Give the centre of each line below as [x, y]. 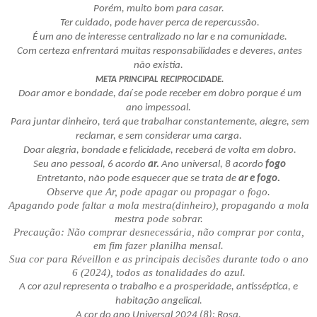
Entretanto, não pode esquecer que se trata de [138, 179]
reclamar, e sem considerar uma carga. [158, 137]
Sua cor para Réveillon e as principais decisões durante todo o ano [158, 259]
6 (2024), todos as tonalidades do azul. [158, 273]
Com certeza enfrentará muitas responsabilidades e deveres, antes [158, 52]
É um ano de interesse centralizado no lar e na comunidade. [158, 38]
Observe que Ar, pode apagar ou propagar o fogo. [158, 192]
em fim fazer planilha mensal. [158, 246]
